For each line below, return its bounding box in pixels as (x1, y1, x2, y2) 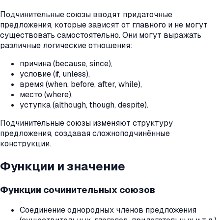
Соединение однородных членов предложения (20, 205, 196, 216)
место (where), (20, 89, 73, 100)
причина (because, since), (20, 58, 112, 69)
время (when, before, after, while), (20, 79, 142, 89)
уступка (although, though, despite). (20, 99, 148, 110)
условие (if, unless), (20, 68, 90, 79)
